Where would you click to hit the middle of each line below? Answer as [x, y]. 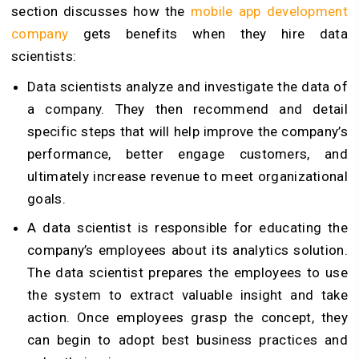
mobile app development [269, 12]
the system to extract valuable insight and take [188, 295]
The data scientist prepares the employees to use [188, 273]
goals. [46, 199]
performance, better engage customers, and [188, 154]
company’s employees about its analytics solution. [188, 250]
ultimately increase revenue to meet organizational [188, 177]
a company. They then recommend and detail [188, 109]
